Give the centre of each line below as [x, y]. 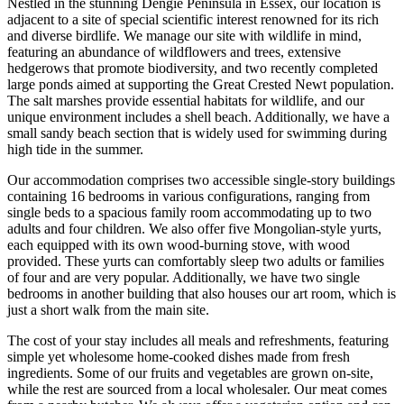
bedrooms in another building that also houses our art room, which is [202, 294]
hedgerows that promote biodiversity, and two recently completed [193, 69]
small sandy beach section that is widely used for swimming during [197, 133]
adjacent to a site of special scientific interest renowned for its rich [193, 20]
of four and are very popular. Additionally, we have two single [184, 278]
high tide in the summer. [75, 150]
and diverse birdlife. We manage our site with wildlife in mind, [184, 36]
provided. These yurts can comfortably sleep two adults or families [196, 262]
